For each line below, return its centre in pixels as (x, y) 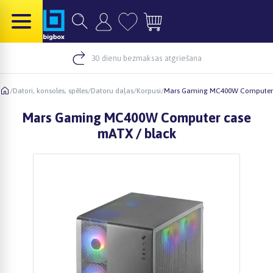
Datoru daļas (112, 90)
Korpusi (149, 90)
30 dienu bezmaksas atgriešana (146, 58)
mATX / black (136, 133)
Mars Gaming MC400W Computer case (136, 118)
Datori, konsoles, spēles (50, 90)
